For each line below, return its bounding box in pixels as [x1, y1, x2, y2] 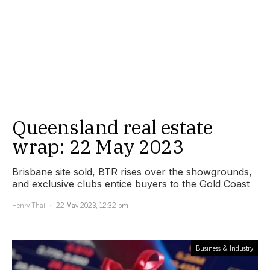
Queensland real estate [12, 115, 213, 140]
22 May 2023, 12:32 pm [56, 199, 128, 212]
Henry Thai [12, 199, 45, 212]
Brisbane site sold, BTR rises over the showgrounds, [12, 166, 252, 178]
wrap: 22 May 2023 [12, 134, 184, 160]
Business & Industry [196, 242, 253, 254]
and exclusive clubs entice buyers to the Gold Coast [12, 178, 250, 190]
